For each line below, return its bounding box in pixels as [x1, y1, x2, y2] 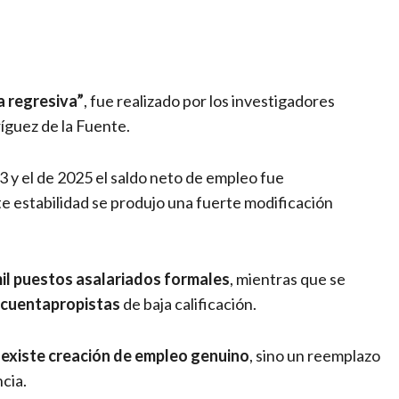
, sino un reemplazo [249, 346, 380, 366]
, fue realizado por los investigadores [84, 91, 335, 111]
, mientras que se [230, 269, 346, 289]
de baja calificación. [120, 294, 256, 314]
